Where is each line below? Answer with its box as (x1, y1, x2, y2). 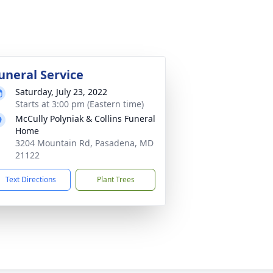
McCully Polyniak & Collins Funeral (15, 113, 155, 124)
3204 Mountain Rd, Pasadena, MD (15, 137, 154, 149)
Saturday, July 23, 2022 (15, 86, 107, 97)
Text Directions (5, 174, 56, 185)
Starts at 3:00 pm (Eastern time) (15, 98, 144, 110)
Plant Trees (96, 174, 135, 185)
